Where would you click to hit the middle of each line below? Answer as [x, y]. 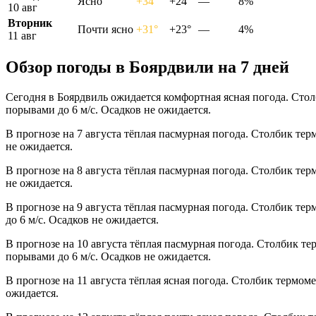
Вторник [30, 23]
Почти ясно [105, 29]
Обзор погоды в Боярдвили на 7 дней [147, 67]
